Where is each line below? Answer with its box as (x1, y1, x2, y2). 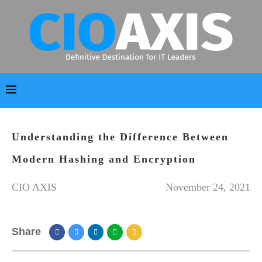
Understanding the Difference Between (12, 131, 229, 143)
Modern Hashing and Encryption (12, 153, 196, 165)
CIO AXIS (12, 181, 57, 193)
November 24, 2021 (166, 181, 250, 193)
